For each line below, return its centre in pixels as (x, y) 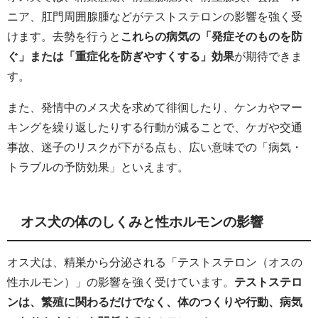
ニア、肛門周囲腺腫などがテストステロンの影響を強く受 (155, 17)
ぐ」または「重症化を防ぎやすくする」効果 (121, 56)
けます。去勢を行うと (64, 37)
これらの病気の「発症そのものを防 (212, 37)
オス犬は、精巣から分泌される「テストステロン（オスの (155, 262)
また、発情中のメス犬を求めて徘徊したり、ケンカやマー (155, 108)
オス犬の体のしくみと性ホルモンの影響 (142, 222)
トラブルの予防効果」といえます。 (98, 167)
